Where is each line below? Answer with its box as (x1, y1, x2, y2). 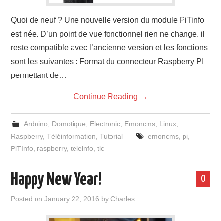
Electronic (89, 120, 120, 128)
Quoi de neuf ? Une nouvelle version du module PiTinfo (11, 16, 205, 24)
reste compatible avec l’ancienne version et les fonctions (11, 43, 208, 52)
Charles (110, 195, 135, 203)
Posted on (11, 195, 45, 203)
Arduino (23, 120, 48, 128)
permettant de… (11, 71, 67, 79)
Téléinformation (47, 132, 96, 140)
